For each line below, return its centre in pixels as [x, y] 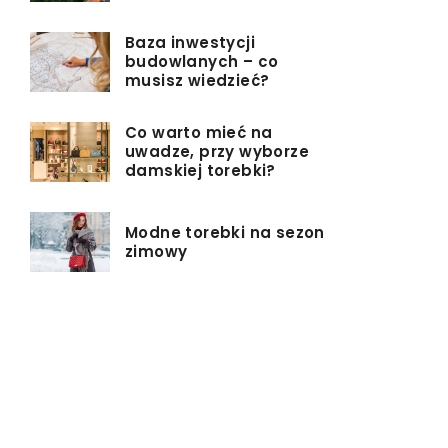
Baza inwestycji [190, 43]
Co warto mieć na [199, 133]
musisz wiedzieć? [197, 81]
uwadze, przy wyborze [217, 152]
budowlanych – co [202, 62]
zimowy [156, 251]
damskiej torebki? [200, 171]
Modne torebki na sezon [225, 232]
